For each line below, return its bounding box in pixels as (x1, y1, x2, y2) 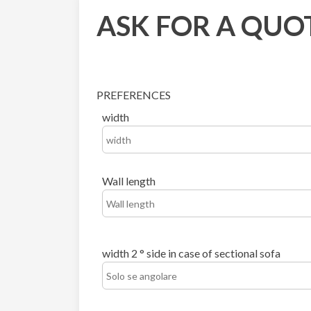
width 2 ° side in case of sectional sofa (102, 246, 280, 260)
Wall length (102, 174, 155, 188)
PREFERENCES (96, 88, 171, 102)
